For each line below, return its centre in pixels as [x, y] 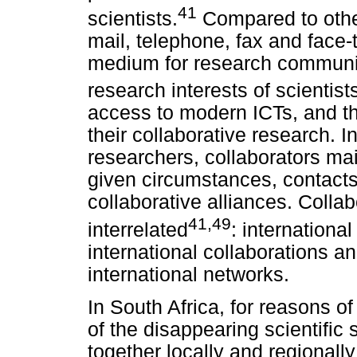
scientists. [133, 19]
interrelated [138, 229]
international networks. [188, 274]
